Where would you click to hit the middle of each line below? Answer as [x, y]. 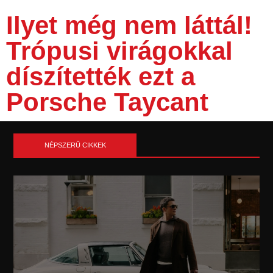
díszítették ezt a [101, 77]
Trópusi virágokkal [119, 51]
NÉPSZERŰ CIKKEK [75, 145]
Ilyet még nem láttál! [129, 26]
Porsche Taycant [107, 102]
